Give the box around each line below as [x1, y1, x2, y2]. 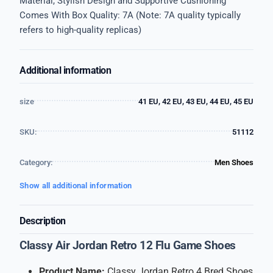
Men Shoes [214, 158, 253, 167]
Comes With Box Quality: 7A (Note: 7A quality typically [19, 10, 241, 21]
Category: [19, 158, 52, 167]
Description [19, 215, 66, 227]
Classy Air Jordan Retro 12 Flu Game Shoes [19, 239, 236, 252]
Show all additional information [19, 181, 132, 190]
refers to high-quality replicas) [19, 24, 141, 35]
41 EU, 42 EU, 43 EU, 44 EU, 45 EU [138, 97, 253, 106]
